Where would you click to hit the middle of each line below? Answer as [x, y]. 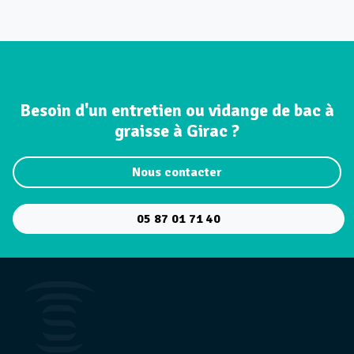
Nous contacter [177, 172]
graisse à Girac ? [177, 131]
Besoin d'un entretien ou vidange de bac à [177, 111]
